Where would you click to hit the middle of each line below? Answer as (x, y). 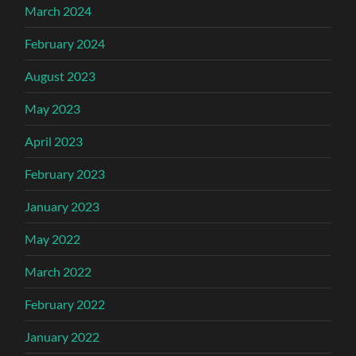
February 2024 (65, 43)
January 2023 (62, 206)
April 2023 (54, 141)
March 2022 (58, 271)
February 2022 (65, 304)
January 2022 (62, 336)
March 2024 (58, 10)
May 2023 (53, 108)
